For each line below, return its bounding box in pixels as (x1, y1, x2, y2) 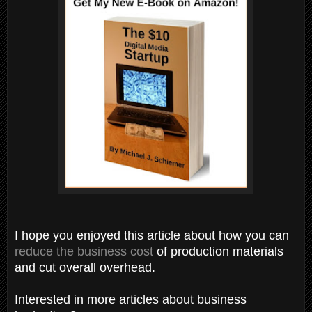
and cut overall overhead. (15, 260, 155, 274)
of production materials (153, 244, 283, 258)
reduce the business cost (15, 244, 153, 258)
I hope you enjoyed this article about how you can (15, 228, 289, 242)
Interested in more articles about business (15, 292, 247, 306)
